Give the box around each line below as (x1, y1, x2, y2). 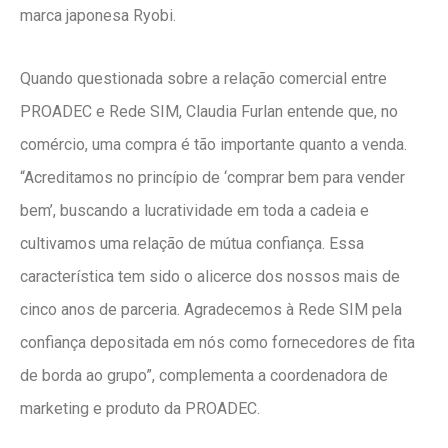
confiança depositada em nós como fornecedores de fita (20, 333, 415, 353)
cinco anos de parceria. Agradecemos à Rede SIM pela (20, 300, 402, 320)
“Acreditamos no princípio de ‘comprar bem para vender (20, 168, 405, 188)
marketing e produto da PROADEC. (20, 399, 260, 419)
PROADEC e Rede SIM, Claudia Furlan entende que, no (20, 102, 398, 122)
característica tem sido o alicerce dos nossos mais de (20, 267, 400, 287)
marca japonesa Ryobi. (20, 5, 176, 25)
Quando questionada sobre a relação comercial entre (20, 69, 387, 89)
